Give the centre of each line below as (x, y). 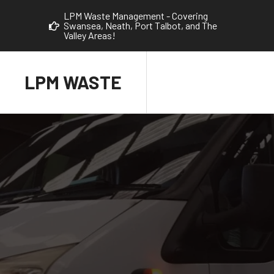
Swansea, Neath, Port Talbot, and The (140, 25)
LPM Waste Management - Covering (136, 16)
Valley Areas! (90, 35)
